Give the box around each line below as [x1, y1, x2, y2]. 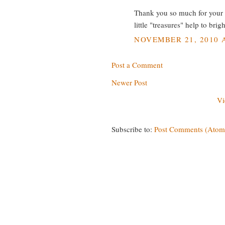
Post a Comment [111, 60, 163, 70]
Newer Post [111, 77, 147, 88]
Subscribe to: [111, 124, 154, 135]
